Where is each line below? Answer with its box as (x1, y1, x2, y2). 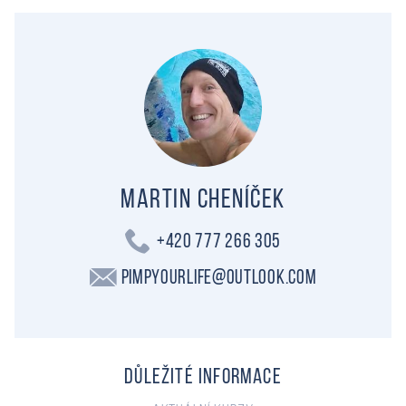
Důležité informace (124, 367, 282, 390)
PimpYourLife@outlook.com (121, 268, 317, 290)
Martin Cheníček (121, 187, 285, 216)
